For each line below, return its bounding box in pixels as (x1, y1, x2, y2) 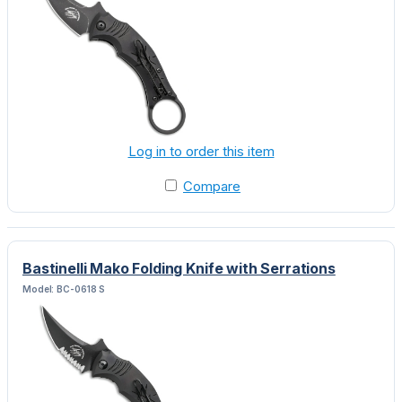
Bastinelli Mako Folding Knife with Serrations (22, 258, 336, 277)
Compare (183, 177, 240, 195)
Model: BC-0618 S (22, 283, 106, 294)
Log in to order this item (127, 142, 275, 160)
